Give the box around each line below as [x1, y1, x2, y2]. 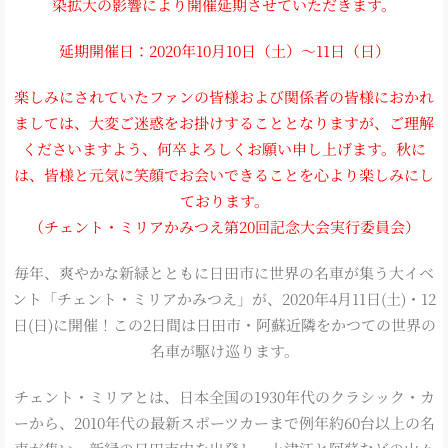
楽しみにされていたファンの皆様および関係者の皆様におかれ [14, 85, 434, 107]
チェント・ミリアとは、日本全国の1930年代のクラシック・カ [13, 385, 435, 407]
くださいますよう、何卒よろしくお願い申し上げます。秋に [22, 137, 426, 159]
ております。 [179, 189, 269, 211]
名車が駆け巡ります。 [149, 339, 299, 361]
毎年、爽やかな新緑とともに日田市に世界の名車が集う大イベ [14, 261, 434, 283]
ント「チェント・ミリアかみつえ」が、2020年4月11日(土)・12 [12, 287, 436, 309]
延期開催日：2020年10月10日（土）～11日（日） [58, 39, 390, 61]
